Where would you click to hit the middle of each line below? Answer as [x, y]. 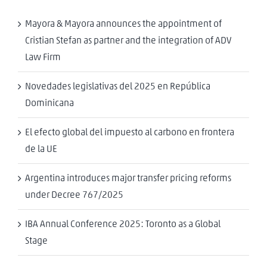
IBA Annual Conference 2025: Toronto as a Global [123, 224]
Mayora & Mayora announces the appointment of [123, 24]
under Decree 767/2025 [74, 195]
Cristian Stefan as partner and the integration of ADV [128, 41]
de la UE [41, 149]
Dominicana [49, 103]
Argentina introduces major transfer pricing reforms [128, 178]
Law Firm [43, 58]
